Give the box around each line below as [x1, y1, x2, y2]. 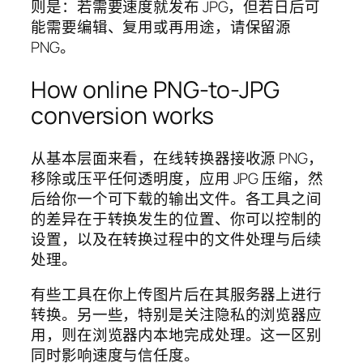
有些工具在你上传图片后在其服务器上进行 [31, 284, 322, 305]
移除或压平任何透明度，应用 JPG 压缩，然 [31, 167, 323, 189]
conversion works [31, 100, 215, 132]
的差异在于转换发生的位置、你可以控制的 [31, 207, 322, 229]
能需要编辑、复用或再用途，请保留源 [31, 16, 292, 38]
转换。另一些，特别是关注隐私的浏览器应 [31, 304, 322, 326]
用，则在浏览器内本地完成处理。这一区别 [31, 324, 322, 346]
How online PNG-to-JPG [31, 74, 280, 106]
